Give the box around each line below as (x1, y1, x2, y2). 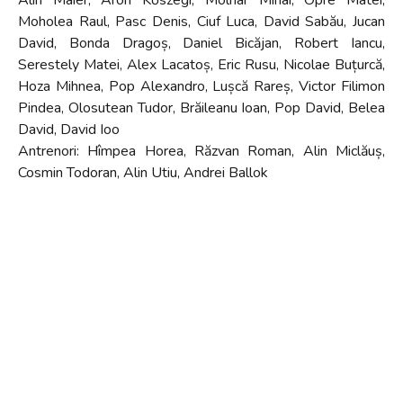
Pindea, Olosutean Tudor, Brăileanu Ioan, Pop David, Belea (18, 98, 385, 119)
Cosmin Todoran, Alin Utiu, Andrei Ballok (18, 163, 268, 184)
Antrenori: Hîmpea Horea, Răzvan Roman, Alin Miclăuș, (18, 141, 385, 162)
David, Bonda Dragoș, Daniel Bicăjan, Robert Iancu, (18, 33, 385, 54)
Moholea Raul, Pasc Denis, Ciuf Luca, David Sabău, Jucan (18, 12, 385, 32)
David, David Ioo (18, 120, 120, 140)
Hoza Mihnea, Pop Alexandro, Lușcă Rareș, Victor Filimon (18, 76, 385, 97)
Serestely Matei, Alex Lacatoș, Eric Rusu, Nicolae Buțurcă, (18, 55, 385, 76)
